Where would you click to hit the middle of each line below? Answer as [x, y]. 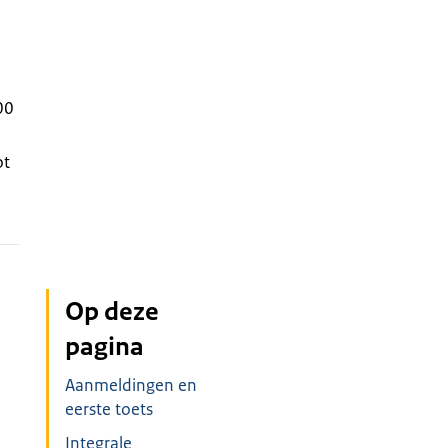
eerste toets [109, 409]
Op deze [112, 311]
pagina [105, 346]
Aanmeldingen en [131, 385]
